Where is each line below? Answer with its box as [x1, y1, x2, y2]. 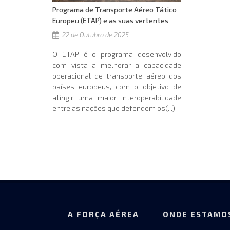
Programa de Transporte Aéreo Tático [52, 5, 177, 14]
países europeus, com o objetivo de [52, 82, 181, 91]
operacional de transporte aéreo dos [52, 71, 181, 81]
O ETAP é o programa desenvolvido [52, 50, 181, 59]
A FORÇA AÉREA [68, 209, 139, 219]
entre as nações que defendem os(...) [52, 104, 175, 113]
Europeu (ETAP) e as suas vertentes [52, 16, 168, 25]
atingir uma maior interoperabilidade [52, 93, 181, 102]
